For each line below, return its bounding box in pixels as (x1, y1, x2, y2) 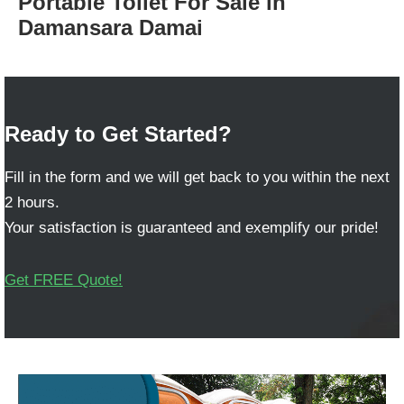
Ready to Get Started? (5, 122, 232, 146)
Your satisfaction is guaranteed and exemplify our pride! (5, 219, 379, 236)
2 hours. (5, 194, 60, 211)
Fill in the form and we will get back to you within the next (5, 169, 390, 186)
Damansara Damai (18, 15, 203, 40)
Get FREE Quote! (5, 271, 123, 289)
